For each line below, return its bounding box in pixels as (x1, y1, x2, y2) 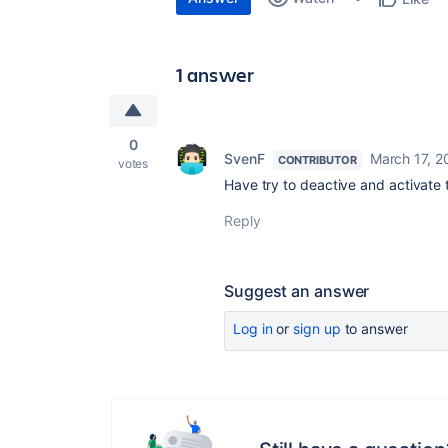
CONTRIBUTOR (277, 153, 357, 167)
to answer (340, 320, 408, 337)
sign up (293, 320, 341, 337)
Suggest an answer (224, 281, 370, 301)
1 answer (176, 61, 255, 88)
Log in (233, 320, 273, 337)
